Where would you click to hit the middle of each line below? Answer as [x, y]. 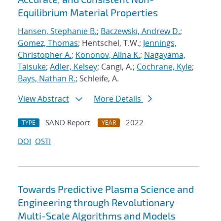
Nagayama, [165, 55]
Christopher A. [45, 55]
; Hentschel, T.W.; [110, 43]
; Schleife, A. [97, 79]
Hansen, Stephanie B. [57, 31]
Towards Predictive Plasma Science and [106, 189]
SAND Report [68, 123]
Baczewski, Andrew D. [140, 31]
